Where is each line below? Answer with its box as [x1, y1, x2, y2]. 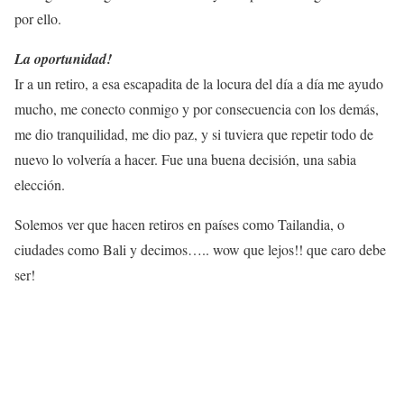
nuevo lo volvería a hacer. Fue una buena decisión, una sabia [14, 149, 356, 169]
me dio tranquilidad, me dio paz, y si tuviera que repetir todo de [14, 124, 373, 143]
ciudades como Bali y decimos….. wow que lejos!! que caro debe [14, 239, 386, 259]
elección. [14, 174, 65, 194]
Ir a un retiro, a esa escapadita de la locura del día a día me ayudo [14, 73, 383, 93]
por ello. [14, 8, 61, 28]
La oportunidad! [14, 48, 112, 69]
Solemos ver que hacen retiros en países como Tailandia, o [14, 214, 344, 234]
